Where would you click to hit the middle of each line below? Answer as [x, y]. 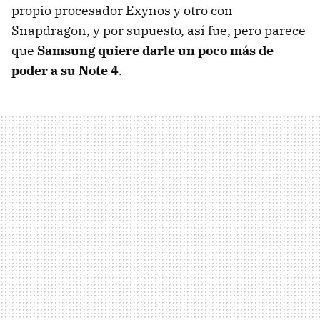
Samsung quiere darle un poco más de [155, 51]
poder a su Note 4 [65, 71]
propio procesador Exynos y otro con [122, 11]
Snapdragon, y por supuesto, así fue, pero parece [159, 31]
